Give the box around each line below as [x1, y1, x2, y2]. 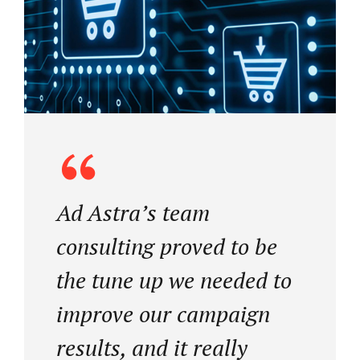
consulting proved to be [56, 231, 277, 261]
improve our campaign [56, 298, 270, 329]
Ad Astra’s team [56, 197, 210, 227]
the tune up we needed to [56, 264, 292, 295]
